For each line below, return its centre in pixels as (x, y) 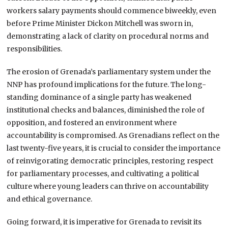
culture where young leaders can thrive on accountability (108, 186)
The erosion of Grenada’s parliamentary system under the (109, 72)
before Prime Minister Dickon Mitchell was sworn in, (100, 23)
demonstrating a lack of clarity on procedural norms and (108, 36)
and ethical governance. (50, 199)
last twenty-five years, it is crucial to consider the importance (114, 148)
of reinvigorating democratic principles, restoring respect (110, 161)
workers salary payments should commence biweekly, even (112, 10)
